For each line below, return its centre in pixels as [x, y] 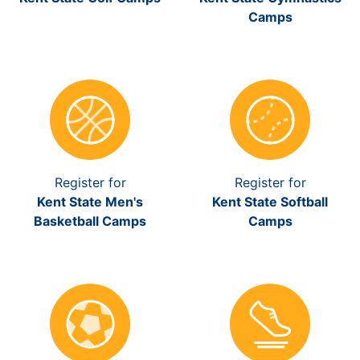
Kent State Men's [90, 201]
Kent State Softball [270, 201]
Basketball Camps [90, 221]
